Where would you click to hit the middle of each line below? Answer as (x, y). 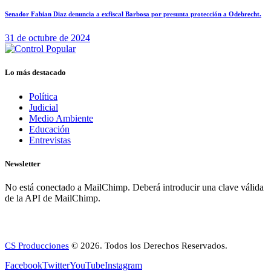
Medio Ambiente (61, 118)
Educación (49, 129)
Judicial (44, 107)
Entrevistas (50, 140)
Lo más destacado (35, 73)
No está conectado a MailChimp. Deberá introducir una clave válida (134, 187)
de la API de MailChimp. (53, 198)
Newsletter (23, 163)
